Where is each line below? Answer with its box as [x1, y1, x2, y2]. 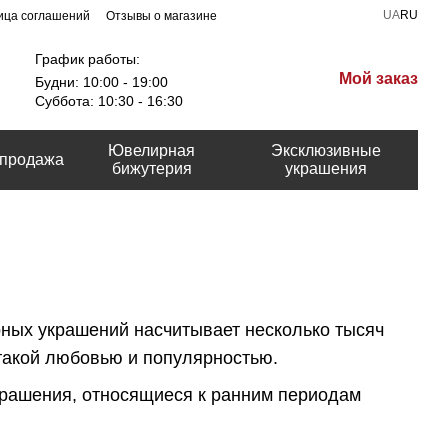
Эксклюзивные [270, 142, 381, 159]
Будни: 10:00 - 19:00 [35, 73, 169, 90]
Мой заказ [339, 70, 419, 87]
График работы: [35, 50, 141, 67]
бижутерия [111, 160, 192, 177]
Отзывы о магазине [106, 9, 217, 23]
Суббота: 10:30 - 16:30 [35, 92, 184, 109]
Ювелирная [108, 142, 196, 159]
